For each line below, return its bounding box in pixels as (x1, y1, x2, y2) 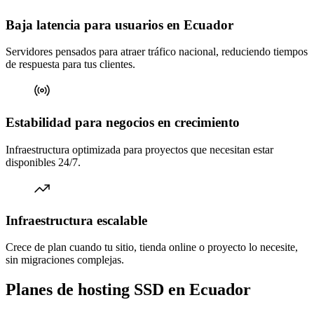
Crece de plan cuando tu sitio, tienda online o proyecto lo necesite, (6, 241, 298, 254)
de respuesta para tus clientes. (6, 58, 135, 71)
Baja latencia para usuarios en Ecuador (6, 17, 233, 32)
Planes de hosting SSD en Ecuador (6, 280, 251, 299)
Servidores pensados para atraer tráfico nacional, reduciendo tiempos (6, 46, 308, 58)
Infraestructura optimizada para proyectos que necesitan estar (6, 143, 273, 156)
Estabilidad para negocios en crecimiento (6, 115, 240, 130)
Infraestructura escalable (6, 212, 147, 228)
